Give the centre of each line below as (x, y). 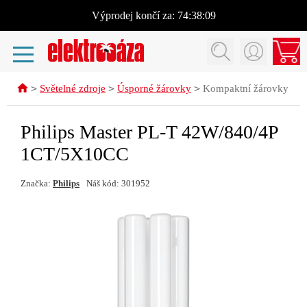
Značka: (37, 183)
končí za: (155, 15)
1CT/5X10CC (75, 154)
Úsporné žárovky (154, 88)
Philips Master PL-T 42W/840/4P (149, 132)
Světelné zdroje (73, 88)
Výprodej (112, 15)
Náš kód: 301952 (118, 183)
